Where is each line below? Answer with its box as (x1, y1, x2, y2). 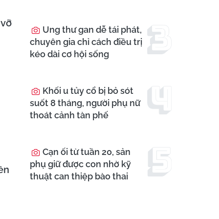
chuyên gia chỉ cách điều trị (30, 37, 142, 47)
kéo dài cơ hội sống (30, 49, 109, 60)
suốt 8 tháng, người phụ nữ (30, 98, 140, 109)
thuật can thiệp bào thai (30, 171, 128, 182)
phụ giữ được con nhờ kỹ (30, 159, 131, 170)
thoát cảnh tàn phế (30, 110, 109, 121)
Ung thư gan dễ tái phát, (41, 24, 142, 35)
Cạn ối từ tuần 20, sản (41, 147, 131, 157)
